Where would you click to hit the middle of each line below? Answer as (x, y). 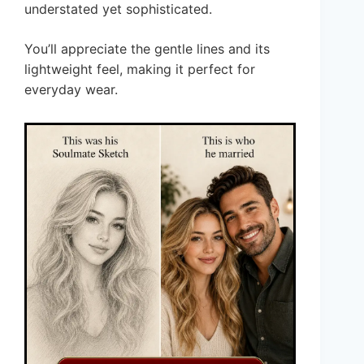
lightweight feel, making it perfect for (140, 69)
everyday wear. (71, 90)
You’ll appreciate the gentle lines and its (147, 49)
